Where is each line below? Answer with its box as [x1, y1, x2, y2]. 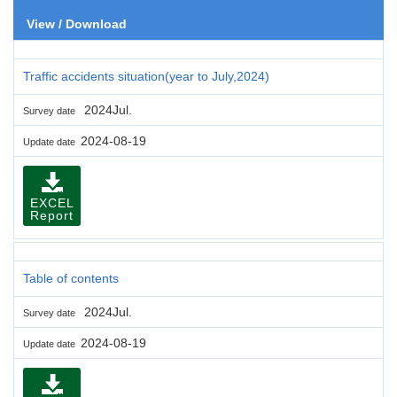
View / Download [27, 16, 127, 31]
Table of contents [23, 270, 119, 285]
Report [30, 207, 74, 222]
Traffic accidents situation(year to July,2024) [23, 68, 269, 83]
